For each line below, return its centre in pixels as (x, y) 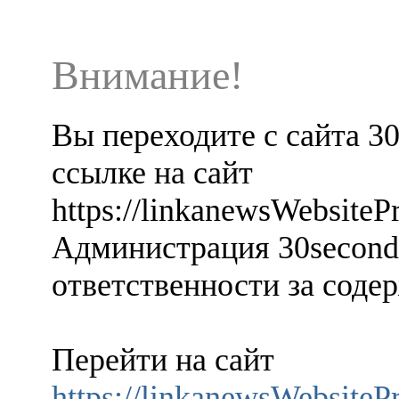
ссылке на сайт (152, 172)
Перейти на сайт (163, 359)
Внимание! (147, 75)
